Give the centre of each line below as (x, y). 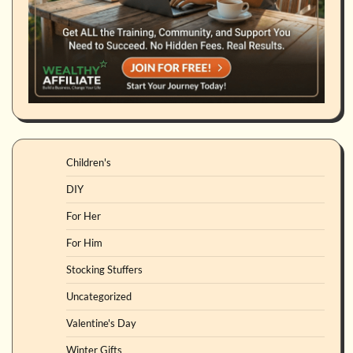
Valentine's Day (101, 323)
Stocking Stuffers (104, 270)
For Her (84, 216)
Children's (89, 163)
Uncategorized (99, 297)
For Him (84, 243)
